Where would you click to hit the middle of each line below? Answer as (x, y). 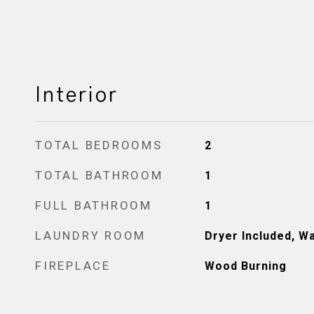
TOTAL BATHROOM (99, 175)
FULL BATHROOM (94, 205)
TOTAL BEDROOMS (99, 145)
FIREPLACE (73, 266)
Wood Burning (245, 266)
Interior (77, 96)
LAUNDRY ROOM (90, 235)
